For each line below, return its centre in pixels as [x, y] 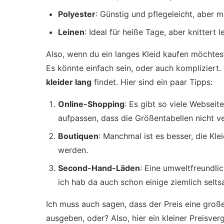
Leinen [71, 32]
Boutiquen [78, 136]
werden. [73, 150]
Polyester [77, 14]
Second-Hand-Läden [99, 168]
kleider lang [69, 82]
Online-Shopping [91, 104]
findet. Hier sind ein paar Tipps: [152, 82]
